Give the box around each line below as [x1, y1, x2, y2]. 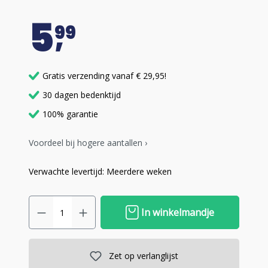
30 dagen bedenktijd [42, 89, 121, 100]
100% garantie [42, 108, 98, 120]
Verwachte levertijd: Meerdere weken [29, 166, 172, 177]
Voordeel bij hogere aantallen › [29, 137, 147, 148]
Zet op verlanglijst [109, 250, 178, 262]
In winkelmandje [141, 206, 214, 219]
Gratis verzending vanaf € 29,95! [42, 70, 166, 81]
